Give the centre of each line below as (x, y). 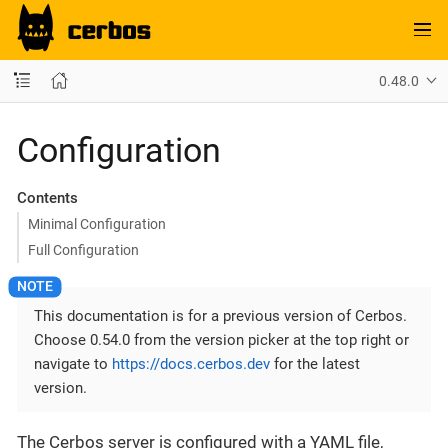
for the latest (315, 363)
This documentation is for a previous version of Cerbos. (220, 315)
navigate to (73, 363)
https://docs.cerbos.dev (191, 363)
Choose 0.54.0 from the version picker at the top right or (221, 339)
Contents (47, 197)
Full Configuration (83, 249)
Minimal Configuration (96, 224)
